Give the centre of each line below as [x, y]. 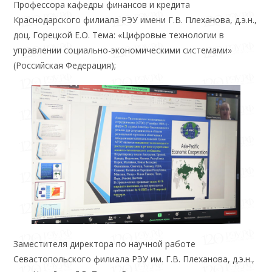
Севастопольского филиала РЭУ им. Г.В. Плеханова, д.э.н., [134, 259]
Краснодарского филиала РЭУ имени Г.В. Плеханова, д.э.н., [135, 20]
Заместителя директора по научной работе [105, 244]
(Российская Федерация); [65, 66]
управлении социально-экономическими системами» [123, 50]
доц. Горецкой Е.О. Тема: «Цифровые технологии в [119, 35]
